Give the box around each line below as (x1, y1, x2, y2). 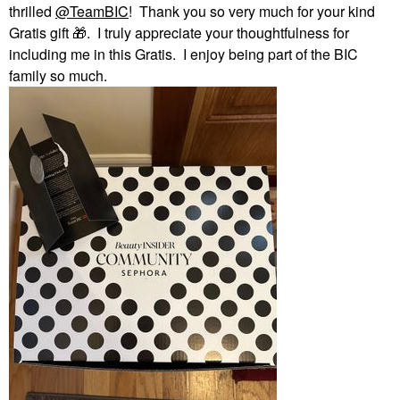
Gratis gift (9, 22, 72, 43)
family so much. (9, 65, 114, 86)
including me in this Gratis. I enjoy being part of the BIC (9, 44, 358, 64)
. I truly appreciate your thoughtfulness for (87, 22, 349, 43)
